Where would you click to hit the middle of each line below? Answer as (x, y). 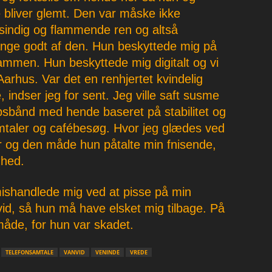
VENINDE (107, 252)
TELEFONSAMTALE (29, 252)
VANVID (74, 252)
